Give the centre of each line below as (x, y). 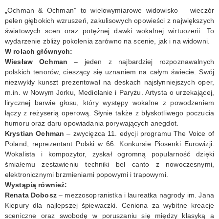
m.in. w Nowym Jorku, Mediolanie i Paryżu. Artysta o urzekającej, (109, 92)
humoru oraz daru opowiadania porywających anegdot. (92, 123)
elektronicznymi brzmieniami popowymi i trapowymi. (87, 174)
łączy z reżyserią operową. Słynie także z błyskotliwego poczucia (109, 113)
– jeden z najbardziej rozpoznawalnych (141, 61)
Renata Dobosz (31, 195)
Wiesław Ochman (36, 61)
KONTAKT (31, 15)
